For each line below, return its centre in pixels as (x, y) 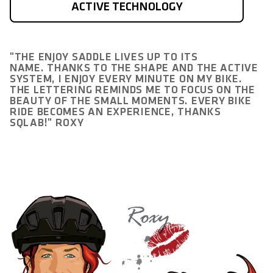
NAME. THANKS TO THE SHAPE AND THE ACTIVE (134, 68)
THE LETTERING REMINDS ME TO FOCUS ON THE (133, 90)
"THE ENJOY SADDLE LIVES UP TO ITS (104, 57)
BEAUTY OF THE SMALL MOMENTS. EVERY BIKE (131, 101)
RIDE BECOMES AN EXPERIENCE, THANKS (115, 112)
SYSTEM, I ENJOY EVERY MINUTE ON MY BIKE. (126, 79)
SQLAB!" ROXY (47, 123)
